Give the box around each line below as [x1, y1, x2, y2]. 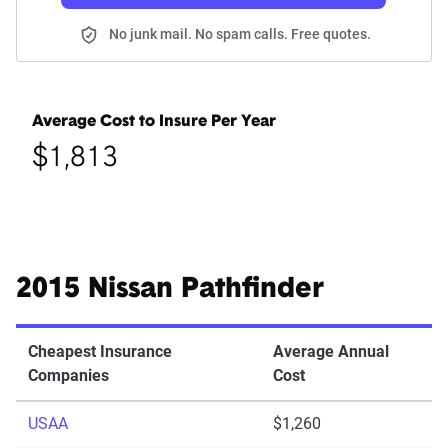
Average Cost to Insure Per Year [32, 114, 276, 131]
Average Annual [273, 342, 389, 362]
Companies [28, 366, 109, 386]
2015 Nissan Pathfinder [16, 276, 324, 305]
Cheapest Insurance [28, 342, 172, 362]
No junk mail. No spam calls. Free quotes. [109, 26, 371, 43]
